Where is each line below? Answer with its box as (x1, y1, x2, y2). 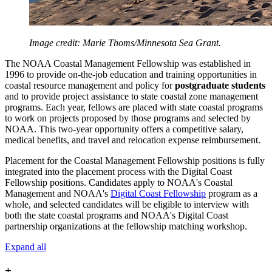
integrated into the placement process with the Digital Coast (5, 166, 232, 177)
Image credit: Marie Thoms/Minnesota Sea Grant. (29, 38, 221, 49)
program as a (206, 188, 257, 199)
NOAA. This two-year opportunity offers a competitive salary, (5, 124, 243, 135)
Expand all (5, 242, 46, 253)
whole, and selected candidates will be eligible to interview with (5, 199, 249, 210)
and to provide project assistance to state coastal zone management (5, 91, 258, 102)
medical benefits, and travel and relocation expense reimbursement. (5, 135, 260, 146)
